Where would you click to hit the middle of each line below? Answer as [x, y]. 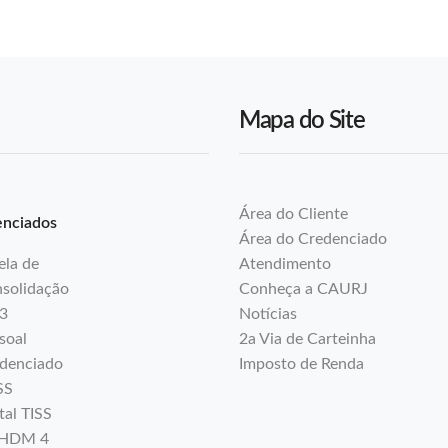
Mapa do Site [302, 121]
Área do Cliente [293, 214]
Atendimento [285, 264]
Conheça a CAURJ [303, 289]
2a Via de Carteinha [307, 339]
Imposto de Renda [301, 364]
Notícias [268, 314]
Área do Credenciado [313, 239]
